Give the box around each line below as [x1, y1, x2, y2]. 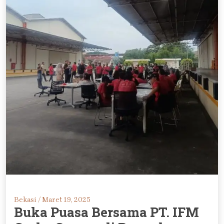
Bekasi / [14, 195, 40, 204]
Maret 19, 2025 [40, 195, 90, 204]
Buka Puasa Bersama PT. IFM [14, 203, 199, 220]
